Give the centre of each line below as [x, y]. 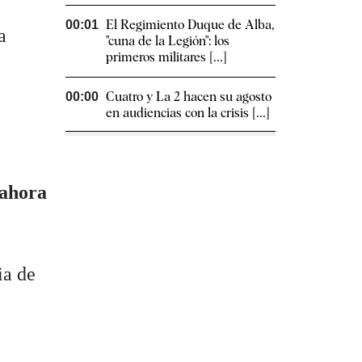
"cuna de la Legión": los [168, 41]
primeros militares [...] [166, 57]
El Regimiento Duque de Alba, [190, 25]
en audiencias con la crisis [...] [188, 113]
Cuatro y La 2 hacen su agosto [189, 97]
